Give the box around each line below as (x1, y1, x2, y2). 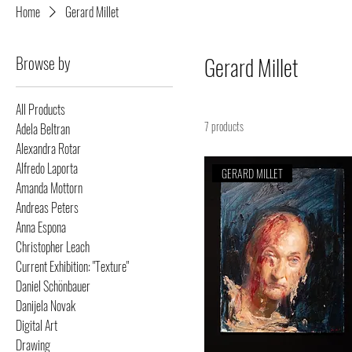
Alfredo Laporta (16, 159, 78, 178)
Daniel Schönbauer (16, 277, 90, 295)
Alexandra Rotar (16, 139, 81, 158)
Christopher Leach (16, 237, 90, 256)
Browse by (16, 51, 71, 75)
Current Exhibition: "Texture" (16, 257, 129, 276)
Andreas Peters (16, 198, 79, 217)
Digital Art (16, 316, 57, 335)
